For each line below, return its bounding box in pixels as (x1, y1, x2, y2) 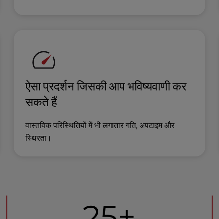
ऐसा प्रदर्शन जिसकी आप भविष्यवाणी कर (25, 79, 187, 93)
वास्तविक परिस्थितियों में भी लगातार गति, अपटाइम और (25, 121, 175, 130)
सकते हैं (25, 94, 58, 109)
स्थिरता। (25, 133, 52, 143)
